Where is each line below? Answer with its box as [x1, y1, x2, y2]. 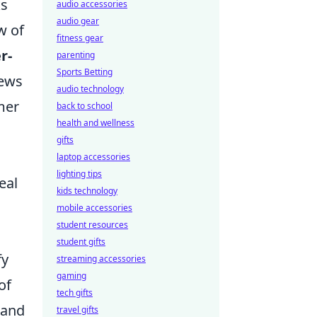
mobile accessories [57, 202, 132, 214]
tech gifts [57, 287, 93, 299]
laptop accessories [57, 151, 130, 163]
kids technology [57, 185, 117, 197]
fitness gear [57, 32, 103, 44]
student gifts [57, 236, 105, 248]
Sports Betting [57, 66, 113, 78]
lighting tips [57, 168, 102, 180]
